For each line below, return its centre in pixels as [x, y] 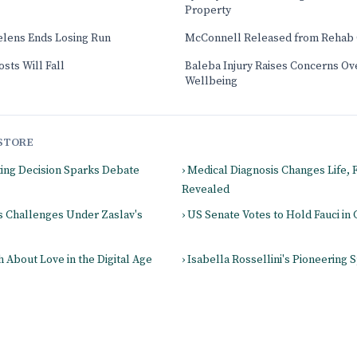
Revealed [206, 190]
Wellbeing [211, 81]
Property [208, 10]
